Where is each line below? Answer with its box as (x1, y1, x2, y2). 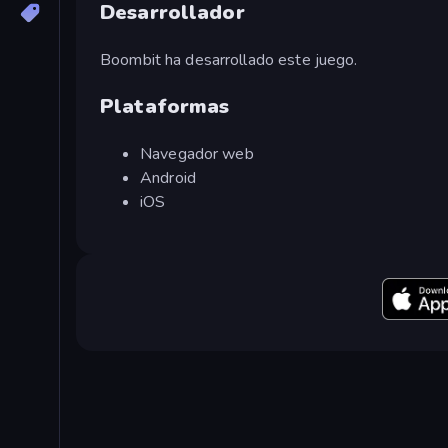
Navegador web (140, 142, 254, 165)
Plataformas (100, 92, 230, 120)
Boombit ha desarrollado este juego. (100, 48, 358, 71)
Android (140, 166, 196, 189)
